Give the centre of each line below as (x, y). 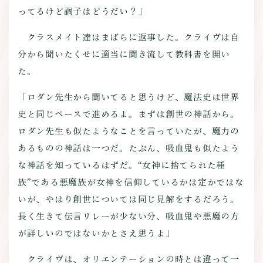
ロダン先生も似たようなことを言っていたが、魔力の (128, 131)
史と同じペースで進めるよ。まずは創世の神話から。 (128, 114)
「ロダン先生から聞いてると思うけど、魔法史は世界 (128, 97)
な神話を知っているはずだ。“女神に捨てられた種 (122, 165)
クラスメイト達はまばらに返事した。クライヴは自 (128, 37)
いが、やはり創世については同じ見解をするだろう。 (128, 199)
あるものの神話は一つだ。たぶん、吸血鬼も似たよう (128, 148)
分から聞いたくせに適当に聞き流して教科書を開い (124, 54)
